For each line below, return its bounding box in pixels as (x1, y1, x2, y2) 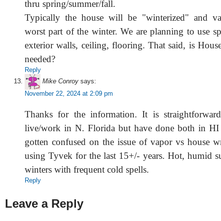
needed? (25, 53, 55, 64)
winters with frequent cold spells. (25, 164, 149, 175)
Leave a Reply (5, 196, 83, 210)
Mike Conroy (42, 77, 78, 85)
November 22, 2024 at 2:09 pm (25, 89, 113, 97)
